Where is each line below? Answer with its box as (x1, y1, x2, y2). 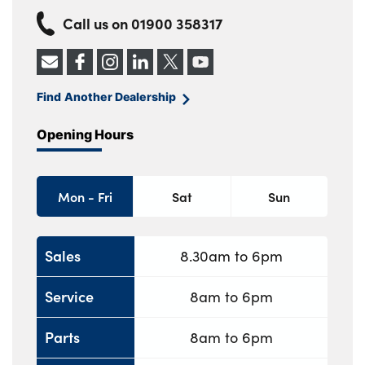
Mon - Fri (57, 187, 112, 205)
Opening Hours (37, 124, 134, 143)
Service (45, 286, 94, 307)
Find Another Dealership (37, 87, 177, 105)
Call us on (63, 12, 131, 33)
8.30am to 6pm (179, 246, 283, 266)
